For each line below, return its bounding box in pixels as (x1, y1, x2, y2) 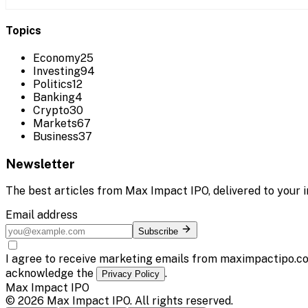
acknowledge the (5, 266, 96, 280)
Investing (33, 65, 80, 78)
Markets (33, 117, 77, 131)
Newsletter (5, 156, 75, 172)
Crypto (33, 104, 69, 118)
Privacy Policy (102, 268, 159, 279)
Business (33, 130, 78, 144)
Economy (33, 52, 80, 65)
